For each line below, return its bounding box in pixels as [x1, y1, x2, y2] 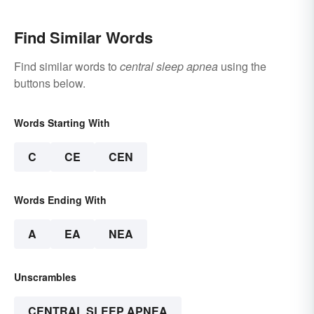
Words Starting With [14, 115, 110, 130]
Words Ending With [14, 192, 107, 207]
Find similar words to [14, 57, 120, 74]
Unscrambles [14, 269, 76, 284]
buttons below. [14, 74, 86, 91]
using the [218, 57, 266, 74]
